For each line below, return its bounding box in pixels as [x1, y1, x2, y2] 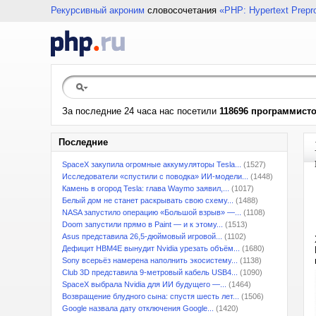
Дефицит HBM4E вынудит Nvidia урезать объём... [62, 244, 240, 253]
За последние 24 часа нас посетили [62, 106, 219, 116]
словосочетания [145, 5, 219, 16]
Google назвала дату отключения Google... [62, 304, 214, 312]
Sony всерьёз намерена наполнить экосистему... [62, 256, 238, 265]
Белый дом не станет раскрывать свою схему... [62, 196, 233, 205]
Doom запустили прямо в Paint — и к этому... [62, 220, 223, 229]
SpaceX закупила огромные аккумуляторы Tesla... [62, 160, 241, 169]
